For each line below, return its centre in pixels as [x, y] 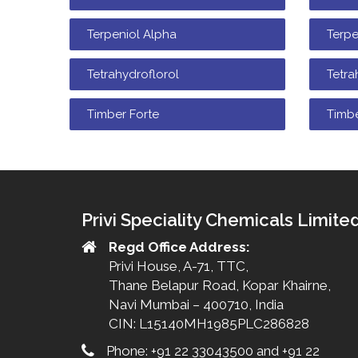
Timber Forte [123, 114]
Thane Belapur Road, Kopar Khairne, [220, 285]
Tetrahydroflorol [133, 74]
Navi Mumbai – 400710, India [196, 304]
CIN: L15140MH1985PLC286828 [209, 324]
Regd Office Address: [179, 247]
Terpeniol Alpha [132, 34]
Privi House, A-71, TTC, [179, 266]
